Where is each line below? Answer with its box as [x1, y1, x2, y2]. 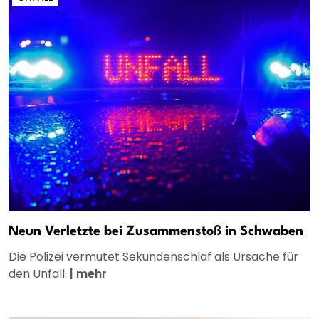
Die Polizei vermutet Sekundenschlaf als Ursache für [9, 249, 298, 266]
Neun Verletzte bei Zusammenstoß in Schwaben [9, 225, 303, 239]
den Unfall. [9, 266, 70, 283]
